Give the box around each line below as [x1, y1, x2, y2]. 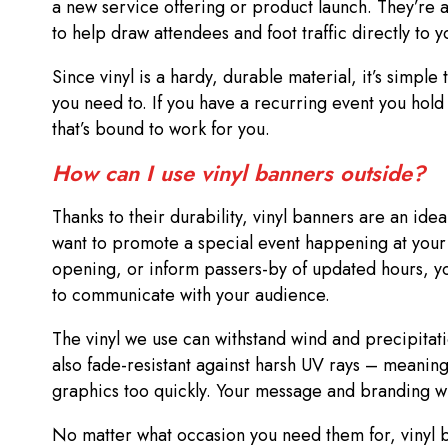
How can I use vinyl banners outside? [52, 157, 439, 190]
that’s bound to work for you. [52, 116, 275, 143]
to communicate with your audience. [52, 282, 335, 309]
